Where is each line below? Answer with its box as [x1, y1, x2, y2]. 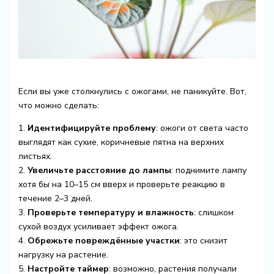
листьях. [18, 150, 52, 162]
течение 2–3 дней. [18, 192, 92, 204]
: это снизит [179, 234, 228, 246]
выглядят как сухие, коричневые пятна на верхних [18, 136, 224, 148]
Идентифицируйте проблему [27, 122, 156, 134]
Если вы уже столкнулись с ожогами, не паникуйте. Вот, [18, 85, 246, 97]
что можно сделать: [18, 99, 99, 111]
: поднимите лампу [171, 164, 246, 176]
